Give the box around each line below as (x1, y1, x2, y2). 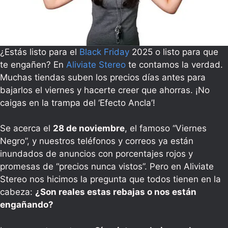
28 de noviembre (53, 123, 125, 134)
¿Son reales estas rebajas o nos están (35, 187, 196, 197)
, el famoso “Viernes (125, 123, 207, 134)
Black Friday (79, 46, 132, 57)
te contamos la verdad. (126, 59, 223, 70)
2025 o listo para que (132, 46, 218, 57)
